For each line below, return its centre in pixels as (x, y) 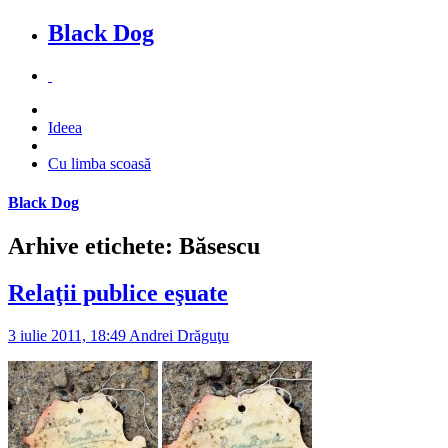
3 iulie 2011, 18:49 (67, 336)
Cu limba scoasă (99, 163)
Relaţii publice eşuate (118, 293)
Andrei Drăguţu (177, 336)
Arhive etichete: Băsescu (134, 246)
